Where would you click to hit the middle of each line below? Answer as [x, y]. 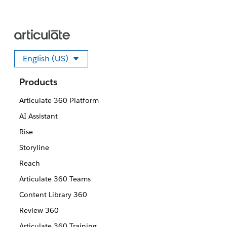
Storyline [34, 147]
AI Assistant [38, 116]
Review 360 [39, 210]
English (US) [46, 59]
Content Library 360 [53, 195]
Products [38, 82]
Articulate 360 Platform [59, 100]
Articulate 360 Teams [55, 179]
